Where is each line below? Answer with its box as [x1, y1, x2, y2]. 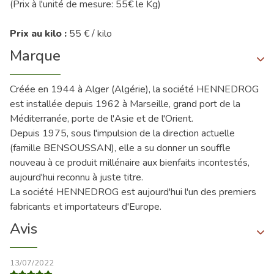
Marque [10, 45, 61, 65]
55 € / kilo [69, 26, 112, 40]
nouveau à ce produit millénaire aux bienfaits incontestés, [10, 155, 250, 169]
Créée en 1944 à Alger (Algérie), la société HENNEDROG [10, 82, 259, 96]
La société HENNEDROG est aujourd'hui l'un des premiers [10, 185, 256, 199]
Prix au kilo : [10, 26, 67, 40]
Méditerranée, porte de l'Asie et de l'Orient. [10, 111, 193, 125]
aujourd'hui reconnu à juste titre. [10, 170, 143, 184]
